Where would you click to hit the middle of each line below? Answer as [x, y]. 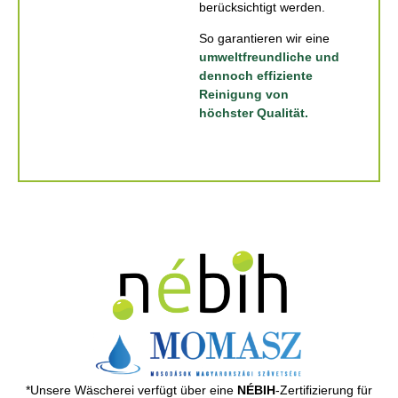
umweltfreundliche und [269, 57]
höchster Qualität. [254, 113]
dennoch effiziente [256, 76]
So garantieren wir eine [264, 39]
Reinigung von [244, 95]
